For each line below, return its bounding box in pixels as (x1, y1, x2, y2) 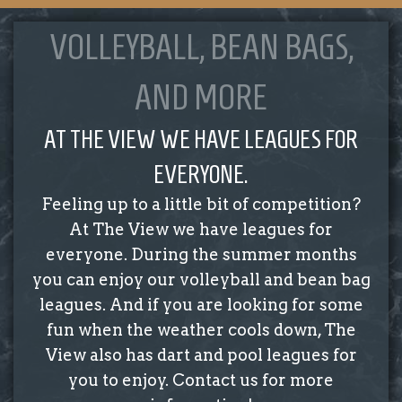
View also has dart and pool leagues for (45, 345, 357, 365)
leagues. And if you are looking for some (39, 295, 363, 315)
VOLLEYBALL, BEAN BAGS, (48, 27, 354, 67)
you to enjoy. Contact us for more (68, 371, 334, 390)
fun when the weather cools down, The (46, 320, 356, 340)
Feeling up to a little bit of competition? (41, 195, 361, 214)
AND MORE (135, 77, 267, 118)
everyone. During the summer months (45, 245, 357, 265)
